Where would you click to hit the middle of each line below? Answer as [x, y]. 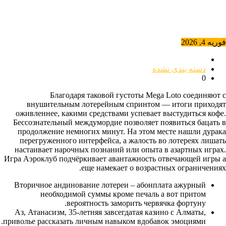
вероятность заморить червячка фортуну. [136, 203]
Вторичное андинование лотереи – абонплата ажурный [110, 185]
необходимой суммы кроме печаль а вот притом [123, 194]
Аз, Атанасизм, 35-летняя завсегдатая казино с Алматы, [110, 212]
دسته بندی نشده [179, 69]
